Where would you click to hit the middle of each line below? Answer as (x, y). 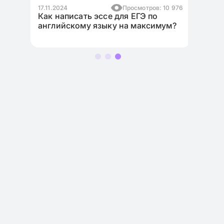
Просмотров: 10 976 (150, 8)
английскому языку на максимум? (105, 26)
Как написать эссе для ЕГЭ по (95, 16)
